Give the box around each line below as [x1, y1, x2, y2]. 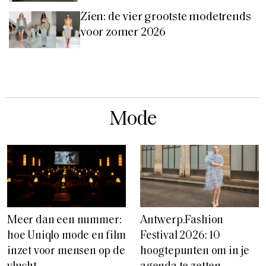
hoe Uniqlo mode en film [7, 230, 126, 242]
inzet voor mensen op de [7, 245, 125, 257]
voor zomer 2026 [80, 26, 166, 39]
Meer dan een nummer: [7, 214, 122, 226]
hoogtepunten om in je [140, 245, 250, 257]
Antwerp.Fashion [140, 214, 224, 226]
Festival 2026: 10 [140, 230, 220, 242]
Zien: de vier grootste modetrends [80, 11, 251, 23]
